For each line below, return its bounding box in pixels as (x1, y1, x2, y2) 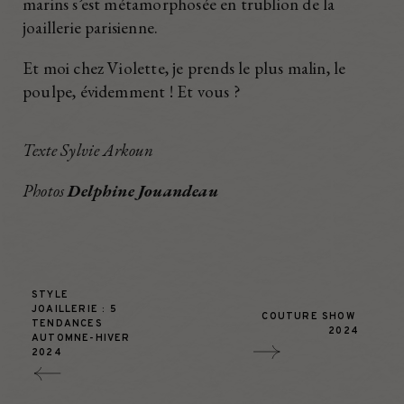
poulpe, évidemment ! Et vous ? (23, 79, 241, 103)
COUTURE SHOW (262, 309, 359, 323)
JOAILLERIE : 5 (32, 302, 121, 316)
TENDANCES (32, 317, 106, 330)
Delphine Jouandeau (68, 179, 218, 202)
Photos (23, 179, 69, 202)
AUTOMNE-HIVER (32, 331, 134, 344)
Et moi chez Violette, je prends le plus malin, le (23, 56, 346, 79)
